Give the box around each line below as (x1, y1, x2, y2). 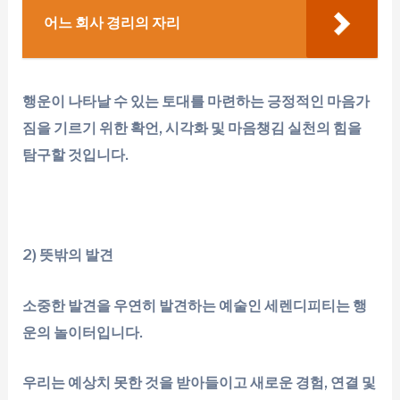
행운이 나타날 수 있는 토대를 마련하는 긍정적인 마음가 (22, 91, 371, 110)
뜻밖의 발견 (39, 246, 114, 264)
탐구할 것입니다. (22, 145, 129, 163)
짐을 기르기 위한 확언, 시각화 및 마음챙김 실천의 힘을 (22, 118, 362, 137)
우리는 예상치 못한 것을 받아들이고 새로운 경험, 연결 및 (22, 373, 377, 391)
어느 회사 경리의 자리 (44, 13, 181, 31)
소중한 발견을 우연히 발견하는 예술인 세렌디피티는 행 (22, 296, 368, 314)
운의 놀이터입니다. (22, 323, 144, 341)
